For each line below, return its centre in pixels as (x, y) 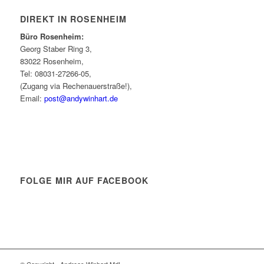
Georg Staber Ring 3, (56, 49)
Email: (32, 98)
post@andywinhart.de (81, 98)
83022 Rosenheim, (52, 61)
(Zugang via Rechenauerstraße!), (76, 86)
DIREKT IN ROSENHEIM (73, 19)
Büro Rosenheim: (52, 37)
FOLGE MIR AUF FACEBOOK (84, 180)
